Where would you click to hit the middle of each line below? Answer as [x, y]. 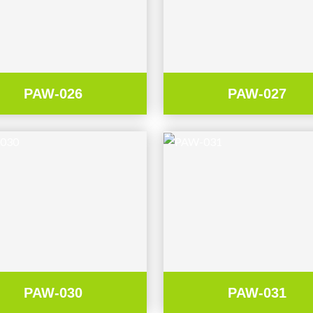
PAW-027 [257, 93]
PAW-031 [257, 292]
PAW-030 [53, 292]
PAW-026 [53, 93]
